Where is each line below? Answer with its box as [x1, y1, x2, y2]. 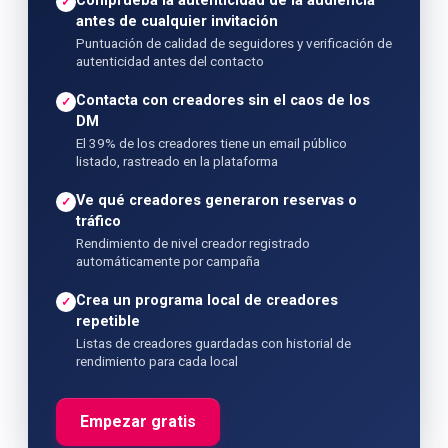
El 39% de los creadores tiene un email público [76, 135, 347, 151]
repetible [76, 313, 140, 330]
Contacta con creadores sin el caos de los [76, 92, 370, 109]
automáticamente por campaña [76, 253, 260, 269]
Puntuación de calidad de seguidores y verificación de [76, 35, 392, 51]
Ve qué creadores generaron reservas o [76, 192, 357, 209]
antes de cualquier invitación [76, 13, 278, 30]
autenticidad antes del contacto [76, 53, 264, 69]
